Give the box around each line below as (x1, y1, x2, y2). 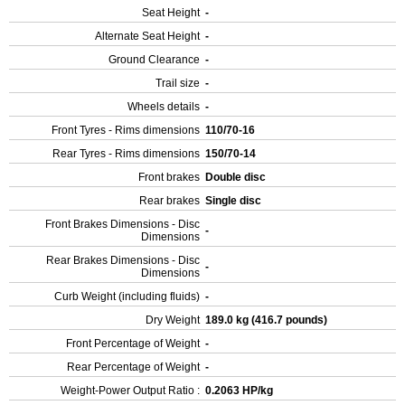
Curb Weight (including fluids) (54, 290, 200, 303)
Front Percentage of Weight (66, 337, 200, 350)
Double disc (205, 171, 268, 184)
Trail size (155, 77, 200, 89)
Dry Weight (146, 314, 200, 326)
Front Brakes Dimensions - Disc (45, 218, 200, 231)
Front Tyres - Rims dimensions (52, 124, 200, 137)
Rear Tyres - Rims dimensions (52, 147, 200, 160)
